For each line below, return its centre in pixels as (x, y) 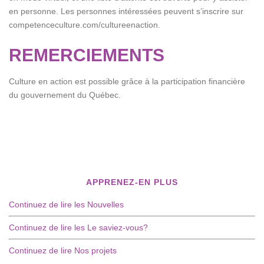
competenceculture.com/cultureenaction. (85, 25)
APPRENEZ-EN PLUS (132, 182)
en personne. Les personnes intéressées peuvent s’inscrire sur (126, 11)
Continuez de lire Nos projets (63, 250)
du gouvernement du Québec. (65, 95)
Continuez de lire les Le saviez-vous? (78, 227)
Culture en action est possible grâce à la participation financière (127, 81)
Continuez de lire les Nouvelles (66, 204)
